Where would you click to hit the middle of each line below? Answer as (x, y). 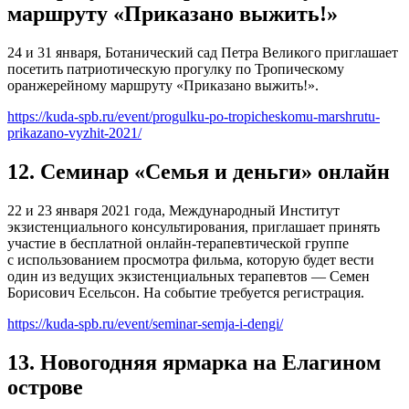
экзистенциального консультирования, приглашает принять (194, 227)
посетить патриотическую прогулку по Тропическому (176, 69)
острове (48, 388)
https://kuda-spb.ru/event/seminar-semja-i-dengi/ (145, 324)
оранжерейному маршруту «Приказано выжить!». (163, 86)
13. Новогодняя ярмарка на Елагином (194, 363)
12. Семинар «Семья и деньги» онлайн (199, 172)
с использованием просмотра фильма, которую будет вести (191, 260)
